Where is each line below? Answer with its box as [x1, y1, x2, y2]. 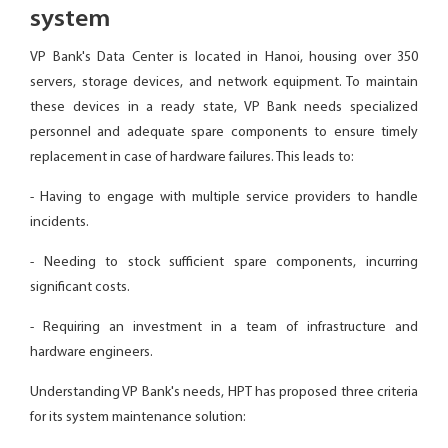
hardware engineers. [30, 345, 153, 360]
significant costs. [30, 280, 130, 295]
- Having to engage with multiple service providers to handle [30, 190, 418, 205]
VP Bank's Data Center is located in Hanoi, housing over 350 [30, 50, 418, 65]
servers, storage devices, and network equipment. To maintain [30, 75, 418, 90]
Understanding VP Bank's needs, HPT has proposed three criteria [30, 385, 418, 400]
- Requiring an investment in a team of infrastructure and [30, 320, 418, 335]
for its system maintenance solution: [30, 410, 246, 425]
